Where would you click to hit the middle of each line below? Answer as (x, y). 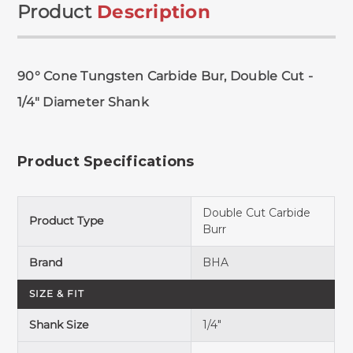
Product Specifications (106, 162)
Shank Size (59, 325)
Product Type (67, 221)
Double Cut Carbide (257, 213)
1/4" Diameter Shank (83, 102)
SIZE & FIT (57, 294)
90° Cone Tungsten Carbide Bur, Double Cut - (165, 76)
